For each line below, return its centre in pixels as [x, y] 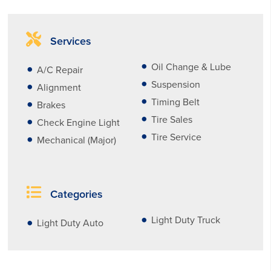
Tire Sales [172, 119]
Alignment [59, 87]
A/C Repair [60, 70]
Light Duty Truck [186, 220]
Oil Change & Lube [191, 67]
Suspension [176, 84]
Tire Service [176, 137]
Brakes [51, 105]
